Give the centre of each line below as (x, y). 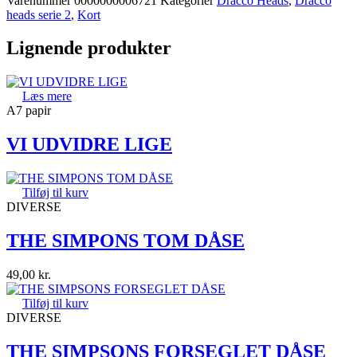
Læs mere (47, 96)
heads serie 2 (39, 14)
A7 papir (29, 111)
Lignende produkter (89, 48)
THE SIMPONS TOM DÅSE (126, 241)
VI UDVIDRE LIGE (89, 145)
